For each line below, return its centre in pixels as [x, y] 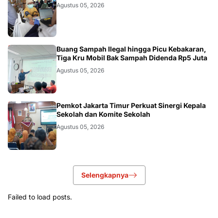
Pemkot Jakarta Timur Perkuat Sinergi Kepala [131, 105]
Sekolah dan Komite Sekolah [103, 114]
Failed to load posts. [40, 197]
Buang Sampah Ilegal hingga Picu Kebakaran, [131, 49]
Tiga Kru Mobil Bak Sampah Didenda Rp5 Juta [132, 57]
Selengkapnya [105, 175]
